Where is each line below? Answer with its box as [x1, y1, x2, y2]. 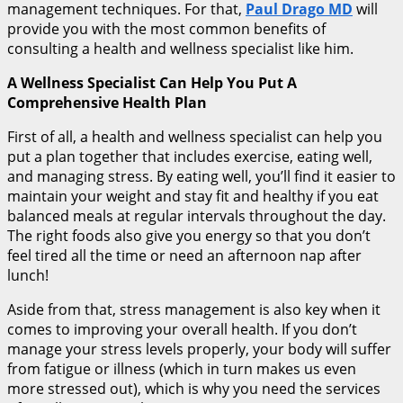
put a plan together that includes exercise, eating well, [7, 146, 372, 166]
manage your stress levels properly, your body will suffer [7, 338, 391, 359]
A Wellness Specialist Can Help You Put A [7, 72, 297, 93]
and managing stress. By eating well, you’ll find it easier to [7, 166, 396, 186]
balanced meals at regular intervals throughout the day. [7, 205, 386, 226]
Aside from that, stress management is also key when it [7, 299, 381, 319]
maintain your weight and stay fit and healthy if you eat [7, 185, 379, 206]
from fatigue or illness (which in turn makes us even [7, 358, 356, 379]
